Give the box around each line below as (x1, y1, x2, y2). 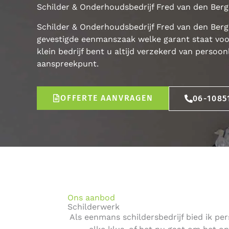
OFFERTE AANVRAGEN (60, 93, 153, 103)
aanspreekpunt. (37, 59, 99, 68)
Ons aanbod (67, 193, 115, 202)
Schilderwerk (67, 202, 120, 212)
